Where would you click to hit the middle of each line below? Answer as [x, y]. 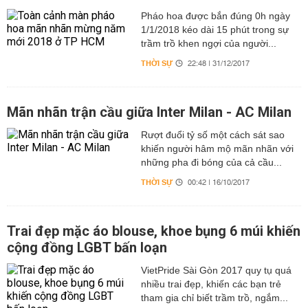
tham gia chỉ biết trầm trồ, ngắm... [214, 298]
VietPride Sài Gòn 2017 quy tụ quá [216, 270]
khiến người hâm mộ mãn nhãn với [217, 148]
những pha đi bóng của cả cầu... [211, 162]
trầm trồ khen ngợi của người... [208, 43]
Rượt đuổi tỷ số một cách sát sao [212, 135]
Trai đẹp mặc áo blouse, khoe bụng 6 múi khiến [154, 231]
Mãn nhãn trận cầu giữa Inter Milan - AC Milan [149, 112]
